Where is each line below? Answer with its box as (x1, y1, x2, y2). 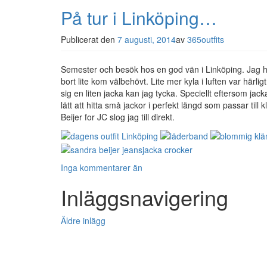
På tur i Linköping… (61, 4, 217, 30)
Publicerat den (61, 33, 117, 45)
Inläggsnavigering (61, 181, 228, 212)
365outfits (187, 33, 224, 45)
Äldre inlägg (61, 214, 105, 226)
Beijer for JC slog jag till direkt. (61, 110, 175, 123)
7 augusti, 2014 (117, 33, 176, 45)
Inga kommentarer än (61, 161, 142, 173)
